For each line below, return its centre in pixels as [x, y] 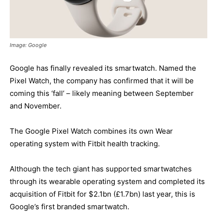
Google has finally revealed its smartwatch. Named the [103, 68]
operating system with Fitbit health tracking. [85, 144]
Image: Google [28, 45]
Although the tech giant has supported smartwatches [101, 169]
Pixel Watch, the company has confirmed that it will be [102, 81]
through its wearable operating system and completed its [107, 182]
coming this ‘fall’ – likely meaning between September [102, 93]
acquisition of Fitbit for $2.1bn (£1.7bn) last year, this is [102, 194]
